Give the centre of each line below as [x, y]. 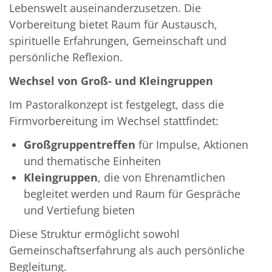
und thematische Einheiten [92, 161]
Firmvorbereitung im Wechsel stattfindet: [114, 121]
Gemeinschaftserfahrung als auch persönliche [127, 250]
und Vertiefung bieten [79, 210]
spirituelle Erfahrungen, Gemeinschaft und [118, 41]
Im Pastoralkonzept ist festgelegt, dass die [117, 105]
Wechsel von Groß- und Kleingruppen [111, 81]
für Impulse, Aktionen [192, 145]
